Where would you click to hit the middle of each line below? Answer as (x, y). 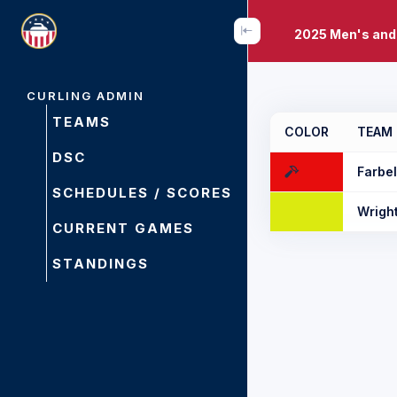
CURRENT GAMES (123, 228)
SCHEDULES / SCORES (142, 193)
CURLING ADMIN (86, 96)
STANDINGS (101, 264)
